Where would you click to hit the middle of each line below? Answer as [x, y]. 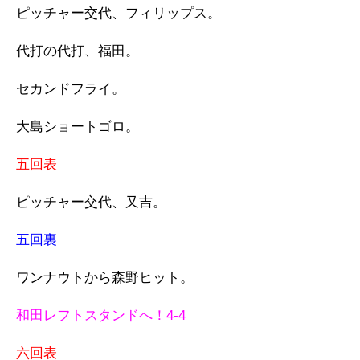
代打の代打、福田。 [78, 51]
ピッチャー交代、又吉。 [91, 202]
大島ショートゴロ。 [78, 127]
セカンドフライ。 [71, 89]
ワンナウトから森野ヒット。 [105, 278]
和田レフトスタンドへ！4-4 [101, 315]
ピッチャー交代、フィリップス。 [119, 13]
